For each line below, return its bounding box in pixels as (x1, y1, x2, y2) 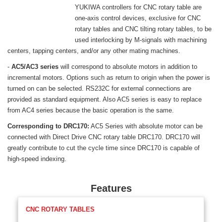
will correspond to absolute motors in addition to (58, 63, 197, 71)
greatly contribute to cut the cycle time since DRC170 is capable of (7, 144, 200, 152)
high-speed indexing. (7, 155, 66, 163)
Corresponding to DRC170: (7, 122, 89, 130)
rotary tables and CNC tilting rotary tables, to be (75, 25, 212, 33)
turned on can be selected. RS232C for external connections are (7, 85, 191, 93)
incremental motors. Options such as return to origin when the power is (7, 74, 210, 82)
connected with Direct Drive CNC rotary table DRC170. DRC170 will (7, 133, 200, 141)
